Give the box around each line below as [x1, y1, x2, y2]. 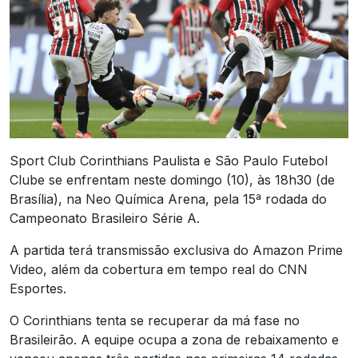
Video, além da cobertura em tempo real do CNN [10, 261, 308, 277]
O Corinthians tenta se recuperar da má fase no [10, 312, 300, 328]
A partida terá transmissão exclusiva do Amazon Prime [10, 241, 343, 258]
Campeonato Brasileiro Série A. [10, 209, 200, 226]
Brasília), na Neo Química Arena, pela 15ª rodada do [10, 190, 327, 207]
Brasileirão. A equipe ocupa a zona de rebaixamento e [10, 331, 339, 348]
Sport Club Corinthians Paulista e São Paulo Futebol [10, 152, 328, 169]
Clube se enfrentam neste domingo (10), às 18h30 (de [10, 171, 335, 188]
